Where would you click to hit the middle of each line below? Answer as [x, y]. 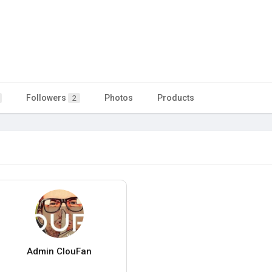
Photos [119, 97]
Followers [47, 97]
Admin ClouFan [59, 251]
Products [176, 97]
